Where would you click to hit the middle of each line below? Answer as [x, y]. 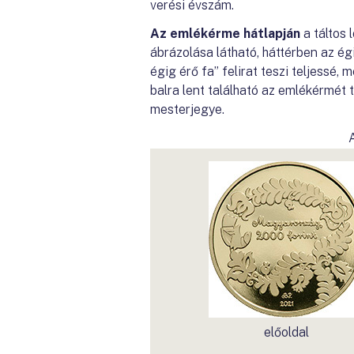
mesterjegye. [187, 109]
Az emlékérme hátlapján [225, 34]
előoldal [286, 332]
